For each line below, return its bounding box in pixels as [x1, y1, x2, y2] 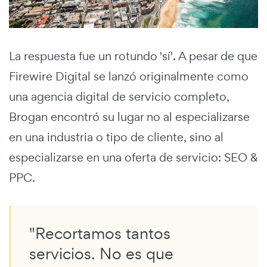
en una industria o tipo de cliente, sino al [9, 129, 223, 145]
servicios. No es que [29, 243, 173, 265]
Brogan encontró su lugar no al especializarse [9, 109, 250, 125]
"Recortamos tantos [29, 223, 170, 244]
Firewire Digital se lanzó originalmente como [9, 69, 249, 85]
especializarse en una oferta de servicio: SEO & [9, 150, 258, 166]
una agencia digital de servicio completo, [9, 89, 229, 105]
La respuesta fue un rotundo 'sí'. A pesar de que [9, 48, 257, 64]
